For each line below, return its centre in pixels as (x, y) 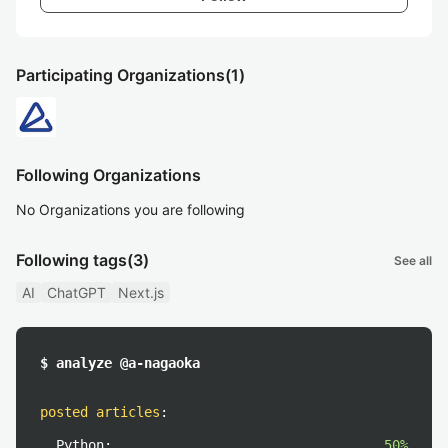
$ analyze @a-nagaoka (120, 363)
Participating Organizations (120, 75)
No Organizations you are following (130, 209)
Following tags (71, 260)
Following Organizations (108, 175)
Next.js (141, 292)
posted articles (100, 412)
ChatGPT (76, 292)
